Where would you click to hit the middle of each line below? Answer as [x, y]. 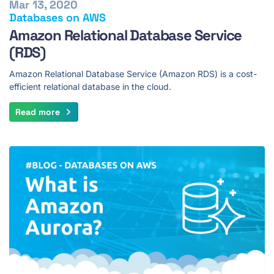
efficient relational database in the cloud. [90, 86]
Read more [38, 112]
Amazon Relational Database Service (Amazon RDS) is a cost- [133, 73]
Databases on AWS [57, 17]
